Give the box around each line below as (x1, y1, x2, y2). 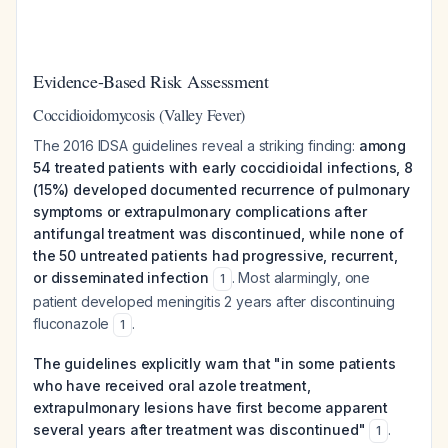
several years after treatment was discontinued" (33, 421, 366, 438)
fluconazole (33, 315, 114, 332)
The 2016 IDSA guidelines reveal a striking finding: (33, 137, 359, 154)
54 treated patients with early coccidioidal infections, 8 (33, 159, 413, 176)
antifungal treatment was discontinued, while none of (33, 225, 404, 242)
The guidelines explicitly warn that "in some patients (33, 355, 396, 372)
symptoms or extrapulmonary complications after (33, 203, 367, 220)
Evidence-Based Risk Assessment (33, 69, 269, 93)
